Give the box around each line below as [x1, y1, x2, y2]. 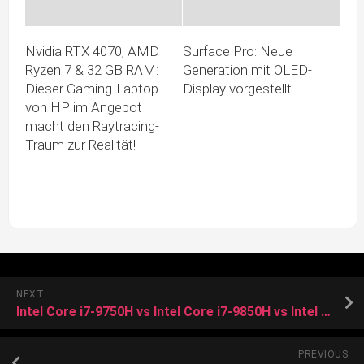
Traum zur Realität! [25, 136, 136, 153]
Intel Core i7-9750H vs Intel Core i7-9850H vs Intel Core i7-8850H [321, 303, 331, 319]
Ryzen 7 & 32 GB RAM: [25, 61, 158, 78]
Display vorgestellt [183, 80, 292, 97]
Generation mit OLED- [183, 61, 312, 78]
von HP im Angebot [25, 98, 142, 115]
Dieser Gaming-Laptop [25, 80, 158, 97]
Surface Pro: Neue [183, 42, 292, 59]
